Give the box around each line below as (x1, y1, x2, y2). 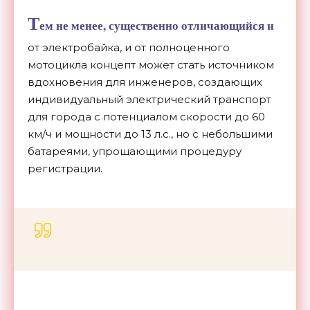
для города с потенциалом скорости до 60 (28, 109, 265, 123)
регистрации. (28, 161, 102, 175)
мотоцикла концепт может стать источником (28, 57, 274, 71)
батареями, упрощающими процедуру (28, 144, 241, 158)
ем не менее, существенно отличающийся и (39, 17, 274, 34)
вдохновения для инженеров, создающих (28, 75, 262, 89)
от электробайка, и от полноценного (28, 40, 230, 54)
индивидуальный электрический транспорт (28, 92, 271, 106)
